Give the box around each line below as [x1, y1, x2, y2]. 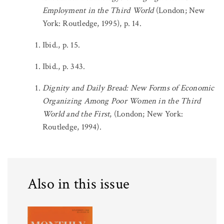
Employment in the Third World [42, 4, 154, 16]
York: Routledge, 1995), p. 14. [42, 17, 141, 29]
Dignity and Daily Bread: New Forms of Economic [42, 82, 214, 93]
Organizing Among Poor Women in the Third [42, 95, 201, 106]
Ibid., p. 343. [42, 60, 85, 72]
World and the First [42, 108, 110, 119]
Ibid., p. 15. [42, 39, 80, 50]
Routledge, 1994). [42, 121, 101, 132]
